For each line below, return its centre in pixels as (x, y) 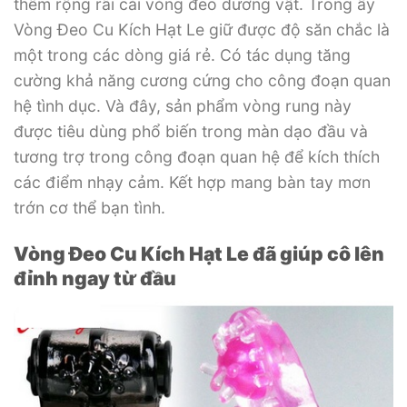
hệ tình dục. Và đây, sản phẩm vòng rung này (183, 106)
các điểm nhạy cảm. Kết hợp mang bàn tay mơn (192, 183)
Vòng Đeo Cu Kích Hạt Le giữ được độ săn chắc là (202, 30)
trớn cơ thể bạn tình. (89, 208)
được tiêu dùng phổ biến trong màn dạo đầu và (191, 132)
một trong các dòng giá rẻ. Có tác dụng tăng (182, 55)
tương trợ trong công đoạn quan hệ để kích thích (197, 157)
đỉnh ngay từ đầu (95, 279)
